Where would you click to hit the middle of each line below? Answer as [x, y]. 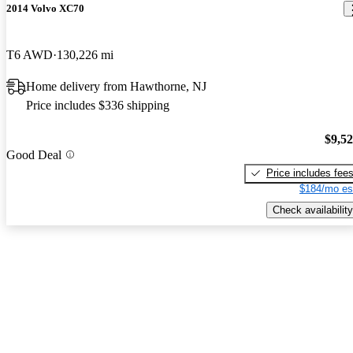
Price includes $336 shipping [98, 106]
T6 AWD [30, 55]
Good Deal [34, 154]
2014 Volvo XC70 [45, 9]
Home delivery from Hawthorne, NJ [116, 87]
